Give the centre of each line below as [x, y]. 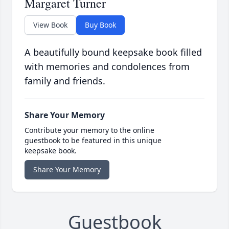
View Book [50, 25]
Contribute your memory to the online [89, 130]
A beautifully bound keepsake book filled [113, 52]
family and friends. [65, 81]
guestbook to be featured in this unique [93, 141]
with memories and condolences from [107, 67]
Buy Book [100, 25]
